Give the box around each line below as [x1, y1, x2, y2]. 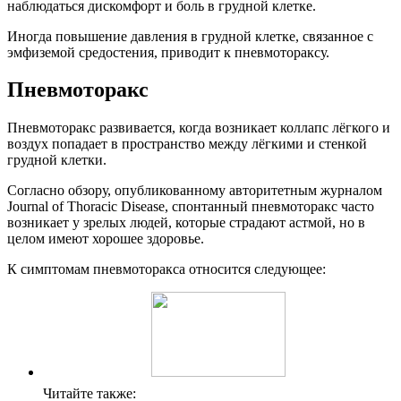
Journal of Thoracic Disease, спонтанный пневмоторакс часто [7, 199, 374, 215]
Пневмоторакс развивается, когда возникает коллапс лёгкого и [7, 120, 390, 136]
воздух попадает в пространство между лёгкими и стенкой [7, 136, 367, 152]
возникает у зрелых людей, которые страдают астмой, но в [7, 215, 365, 231]
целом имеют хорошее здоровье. [7, 231, 204, 247]
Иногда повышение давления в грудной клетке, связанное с [7, 28, 373, 44]
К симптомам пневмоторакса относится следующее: [7, 261, 326, 277]
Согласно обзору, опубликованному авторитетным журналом [7, 183, 382, 199]
